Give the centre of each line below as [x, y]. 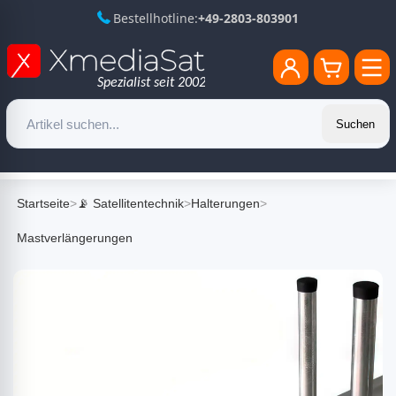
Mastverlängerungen [75, 238]
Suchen [355, 124]
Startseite [43, 203]
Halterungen [225, 203]
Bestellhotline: [156, 18]
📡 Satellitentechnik [130, 203]
